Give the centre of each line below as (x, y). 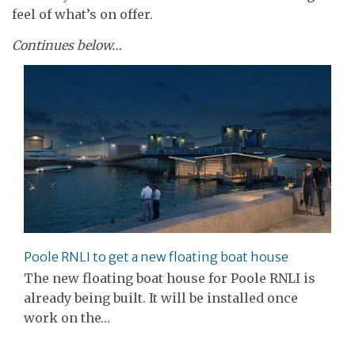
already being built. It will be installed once (161, 298)
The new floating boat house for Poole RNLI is (170, 279)
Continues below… (67, 45)
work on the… (67, 318)
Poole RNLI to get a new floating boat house (156, 257)
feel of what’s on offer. (82, 15)
